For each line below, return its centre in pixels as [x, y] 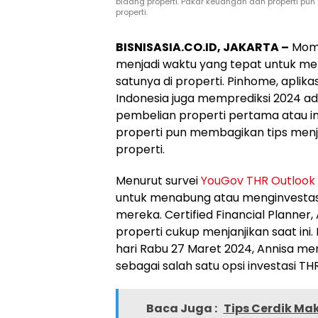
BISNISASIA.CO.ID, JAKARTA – [202, 47]
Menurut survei [158, 180]
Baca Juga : [182, 308]
